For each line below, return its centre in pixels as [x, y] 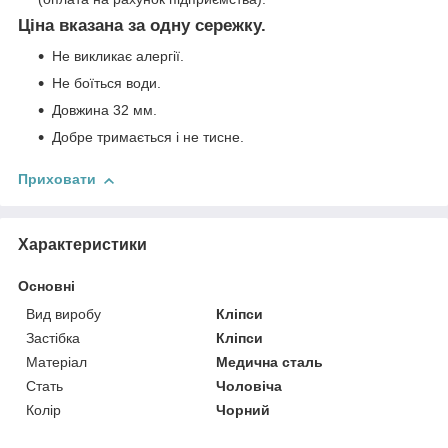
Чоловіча [249, 385]
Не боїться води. [106, 83]
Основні [46, 285]
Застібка [53, 337]
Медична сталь [270, 361]
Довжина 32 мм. [104, 110]
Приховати [57, 179]
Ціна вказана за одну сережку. [142, 26]
